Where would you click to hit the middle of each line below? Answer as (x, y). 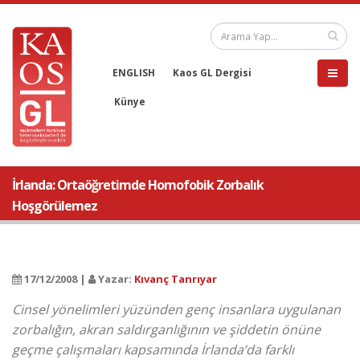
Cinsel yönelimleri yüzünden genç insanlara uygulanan (176, 309)
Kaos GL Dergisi (212, 72)
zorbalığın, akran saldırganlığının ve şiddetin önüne (166, 329)
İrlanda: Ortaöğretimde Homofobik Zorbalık (138, 185)
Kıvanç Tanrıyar (176, 279)
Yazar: (115, 279)
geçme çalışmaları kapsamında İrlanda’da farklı (153, 350)
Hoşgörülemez (55, 206)
